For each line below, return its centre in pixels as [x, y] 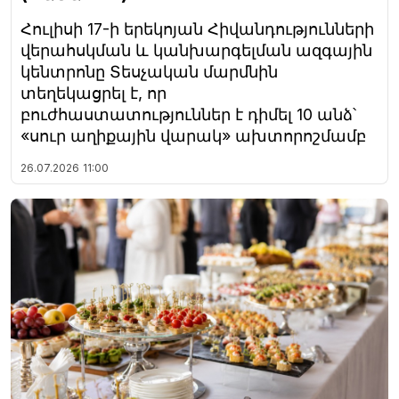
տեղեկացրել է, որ [94, 94]
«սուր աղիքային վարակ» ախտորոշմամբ [193, 136]
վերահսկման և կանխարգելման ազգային [196, 51]
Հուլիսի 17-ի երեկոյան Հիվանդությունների [197, 29]
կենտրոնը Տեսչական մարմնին [149, 72]
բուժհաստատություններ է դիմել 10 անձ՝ [188, 115]
